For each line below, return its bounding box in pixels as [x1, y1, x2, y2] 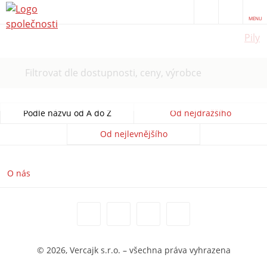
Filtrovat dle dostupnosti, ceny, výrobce [25, 66, 201, 80]
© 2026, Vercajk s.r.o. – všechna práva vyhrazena [36, 244, 231, 256]
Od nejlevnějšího [100, 128, 167, 140]
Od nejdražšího [170, 107, 231, 119]
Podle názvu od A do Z [23, 107, 111, 119]
